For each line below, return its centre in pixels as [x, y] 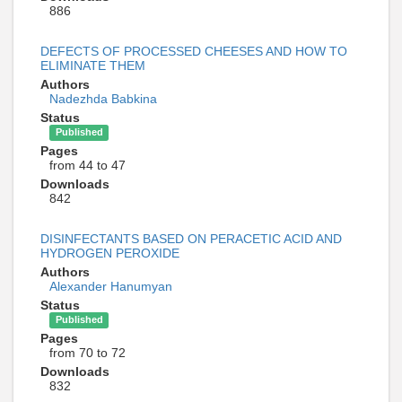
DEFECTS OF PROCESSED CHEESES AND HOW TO [194, 51]
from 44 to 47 [87, 165]
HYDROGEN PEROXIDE [110, 253]
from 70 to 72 [87, 352]
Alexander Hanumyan [111, 286]
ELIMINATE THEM [93, 65]
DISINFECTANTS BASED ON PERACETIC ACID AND [191, 238]
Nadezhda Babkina [103, 98]
